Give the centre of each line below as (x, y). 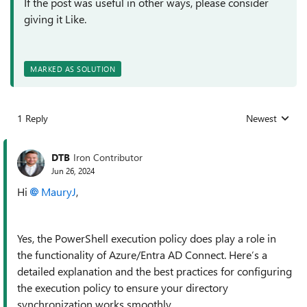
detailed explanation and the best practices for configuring (155, 271)
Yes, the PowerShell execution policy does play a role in (147, 238)
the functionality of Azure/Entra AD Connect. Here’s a (142, 255)
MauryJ (59, 192)
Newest (261, 118)
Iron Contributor (108, 157)
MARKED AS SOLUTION (73, 69)
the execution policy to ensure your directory (123, 287)
